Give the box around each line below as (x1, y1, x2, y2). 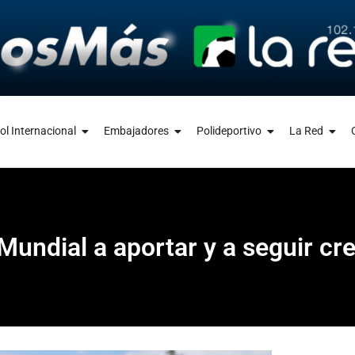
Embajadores (103, 124, 169, 138)
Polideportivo (196, 124, 261, 138)
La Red (288, 124, 323, 138)
